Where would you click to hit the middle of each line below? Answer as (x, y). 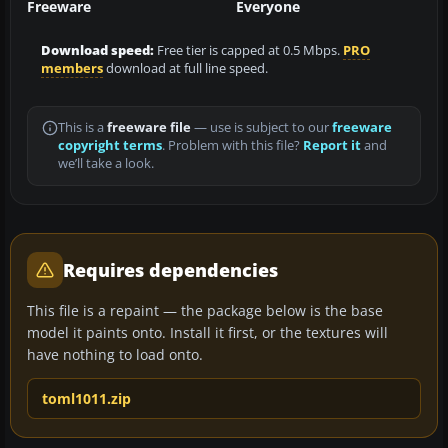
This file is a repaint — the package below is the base (205, 310)
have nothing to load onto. (115, 354)
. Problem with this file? (232, 145)
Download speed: (97, 50)
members (72, 68)
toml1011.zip (86, 398)
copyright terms (110, 145)
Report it (332, 145)
